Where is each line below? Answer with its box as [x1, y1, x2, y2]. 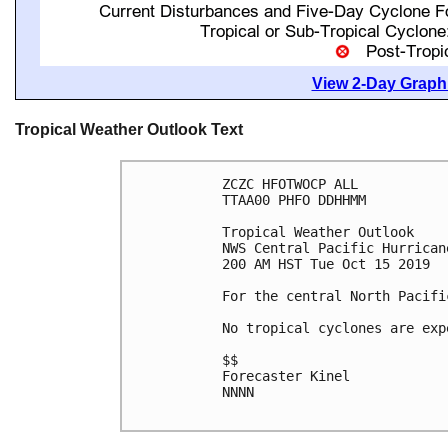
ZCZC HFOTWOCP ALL [222, 176, 358, 193]
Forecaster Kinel [222, 368, 350, 385]
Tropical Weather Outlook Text [15, 121, 243, 138]
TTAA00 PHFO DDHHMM [222, 192, 366, 209]
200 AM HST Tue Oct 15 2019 [222, 256, 430, 273]
